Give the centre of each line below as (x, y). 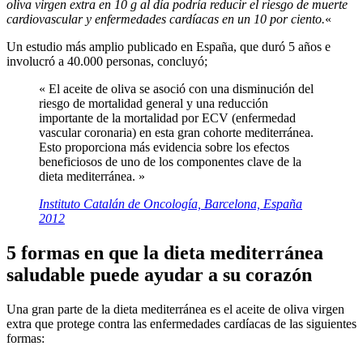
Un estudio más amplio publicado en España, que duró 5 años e (169, 46)
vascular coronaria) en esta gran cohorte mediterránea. (176, 132)
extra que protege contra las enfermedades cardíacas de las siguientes (181, 323)
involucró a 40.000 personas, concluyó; (107, 61)
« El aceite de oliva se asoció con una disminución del (176, 88)
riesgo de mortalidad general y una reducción (154, 103)
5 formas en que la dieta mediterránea (165, 252)
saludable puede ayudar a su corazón (159, 274)
